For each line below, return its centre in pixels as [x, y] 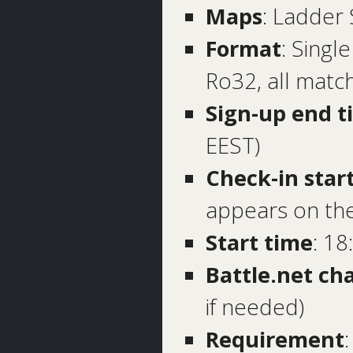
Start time [259, 243]
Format [243, 49]
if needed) [255, 307]
